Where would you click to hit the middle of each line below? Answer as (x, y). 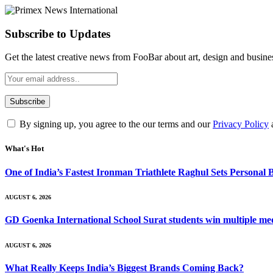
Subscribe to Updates (58, 34)
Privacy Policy (241, 124)
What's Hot (24, 148)
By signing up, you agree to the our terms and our (115, 124)
